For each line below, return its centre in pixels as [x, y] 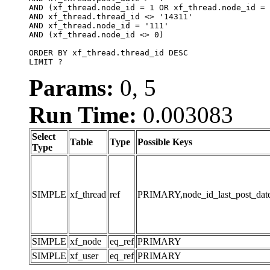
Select [44, 136]
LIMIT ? [46, 61]
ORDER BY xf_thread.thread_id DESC [108, 52]
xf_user [84, 256]
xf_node [86, 241]
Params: [71, 87]
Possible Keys [165, 142]
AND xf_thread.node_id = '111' [99, 25]
